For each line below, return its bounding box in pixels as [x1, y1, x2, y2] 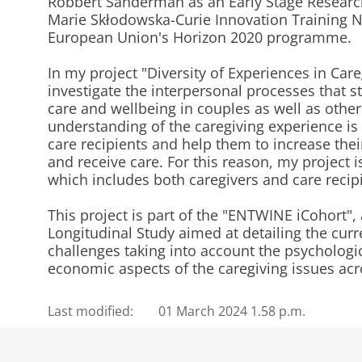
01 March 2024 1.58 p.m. [158, 302, 306, 321]
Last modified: [47, 302, 133, 321]
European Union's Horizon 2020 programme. [47, 27, 356, 47]
